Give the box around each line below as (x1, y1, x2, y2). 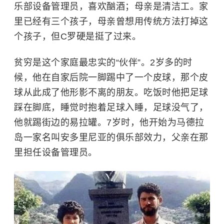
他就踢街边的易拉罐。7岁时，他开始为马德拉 (14, 117, 204, 127)
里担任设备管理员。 (14, 147, 97, 157)
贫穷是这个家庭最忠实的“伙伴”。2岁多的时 (14, 57, 192, 67)
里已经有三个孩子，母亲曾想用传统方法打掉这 (14, 16, 208, 26)
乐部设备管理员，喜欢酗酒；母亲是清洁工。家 (14, 1, 208, 11)
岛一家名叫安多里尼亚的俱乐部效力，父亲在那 (14, 132, 208, 142)
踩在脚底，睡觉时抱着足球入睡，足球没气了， (14, 102, 208, 112)
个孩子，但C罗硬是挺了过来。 (14, 31, 141, 41)
